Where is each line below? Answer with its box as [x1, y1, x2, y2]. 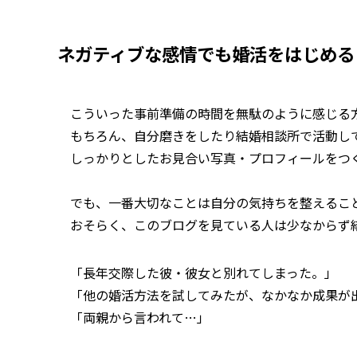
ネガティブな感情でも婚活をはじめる [57, 41, 355, 67]
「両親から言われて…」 [70, 307, 210, 327]
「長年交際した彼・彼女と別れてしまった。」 [70, 262, 337, 282]
